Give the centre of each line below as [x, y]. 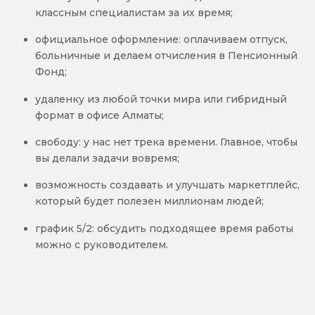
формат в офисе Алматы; [99, 115]
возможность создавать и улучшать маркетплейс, [167, 185]
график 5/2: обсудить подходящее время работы [164, 228]
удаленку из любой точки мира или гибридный [161, 99]
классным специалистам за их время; [134, 12]
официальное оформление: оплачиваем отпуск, [161, 40]
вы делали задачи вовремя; [107, 158]
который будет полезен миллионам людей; [149, 201]
